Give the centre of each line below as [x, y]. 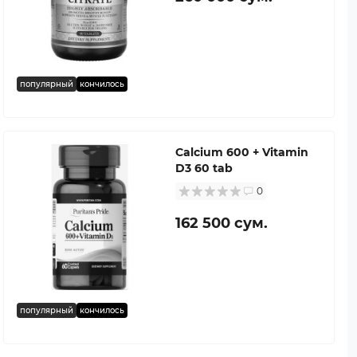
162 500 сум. [222, 223]
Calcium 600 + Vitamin [242, 152]
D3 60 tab [204, 168]
